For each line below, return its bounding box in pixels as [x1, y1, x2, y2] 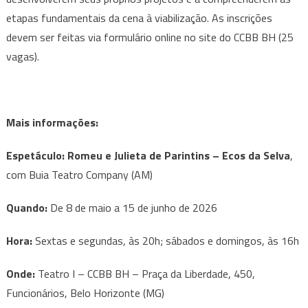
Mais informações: [5, 113, 98, 131]
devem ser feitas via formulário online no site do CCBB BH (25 [5, 28, 294, 45]
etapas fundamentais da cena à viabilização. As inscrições [5, 9, 272, 26]
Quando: [5, 199, 50, 216]
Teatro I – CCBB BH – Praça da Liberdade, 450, [37, 265, 255, 282]
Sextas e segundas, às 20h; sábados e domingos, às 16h [34, 232, 299, 249]
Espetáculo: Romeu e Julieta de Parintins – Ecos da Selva [5, 146, 290, 164]
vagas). [5, 47, 39, 65]
